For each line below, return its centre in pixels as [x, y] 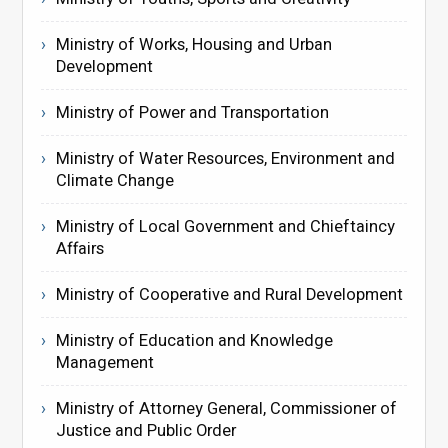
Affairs [79, 248]
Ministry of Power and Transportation [192, 112]
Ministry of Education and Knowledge [194, 340]
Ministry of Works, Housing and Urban [193, 44]
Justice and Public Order [145, 430]
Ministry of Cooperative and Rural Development [229, 294]
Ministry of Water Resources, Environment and [225, 158]
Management [104, 362]
